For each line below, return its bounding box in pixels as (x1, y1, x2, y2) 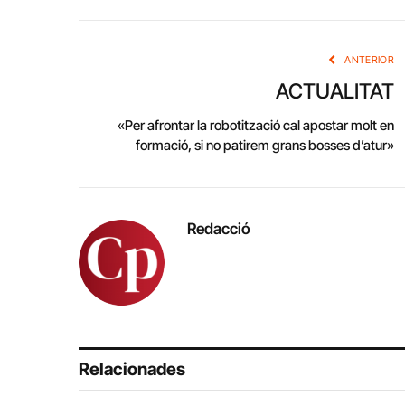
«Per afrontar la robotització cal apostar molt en (118, 117, 394, 135)
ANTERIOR (342, 53, 394, 67)
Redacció (187, 220, 250, 239)
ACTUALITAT (276, 79, 394, 105)
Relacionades (79, 359, 185, 381)
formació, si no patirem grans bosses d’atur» (136, 137, 394, 155)
